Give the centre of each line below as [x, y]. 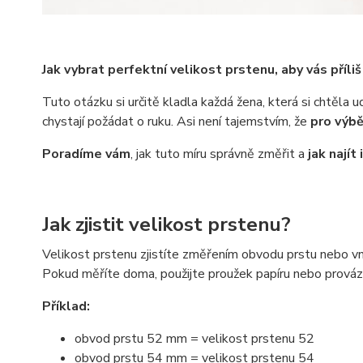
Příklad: [66, 306]
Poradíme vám [86, 154]
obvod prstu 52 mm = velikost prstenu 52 [194, 338]
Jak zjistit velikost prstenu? [167, 224]
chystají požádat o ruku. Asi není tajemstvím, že [176, 121]
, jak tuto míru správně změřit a [219, 154]
